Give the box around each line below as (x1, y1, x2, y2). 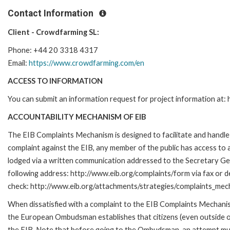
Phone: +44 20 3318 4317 (8, 46, 98, 55)
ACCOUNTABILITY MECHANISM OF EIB (8, 112, 146, 122)
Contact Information (8, 8, 95, 18)
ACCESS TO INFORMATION (8, 76, 103, 86)
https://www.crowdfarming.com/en (29, 59, 144, 68)
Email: (8, 59, 29, 68)
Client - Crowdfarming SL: (8, 28, 99, 37)
